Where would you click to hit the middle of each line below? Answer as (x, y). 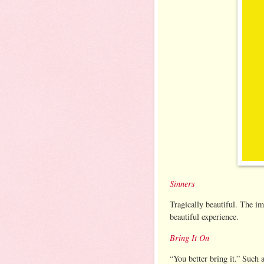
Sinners (182, 183)
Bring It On (189, 237)
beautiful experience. (204, 217)
